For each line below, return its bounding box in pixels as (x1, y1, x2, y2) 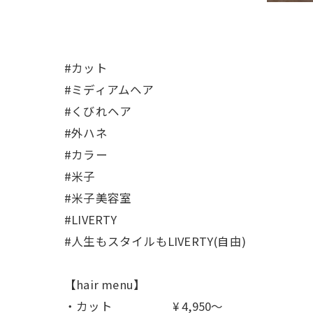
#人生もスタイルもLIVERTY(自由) (64, 233, 246, 250)
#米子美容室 (64, 189, 132, 207)
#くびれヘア (64, 103, 132, 120)
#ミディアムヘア (64, 81, 154, 99)
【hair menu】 (64, 276, 146, 293)
